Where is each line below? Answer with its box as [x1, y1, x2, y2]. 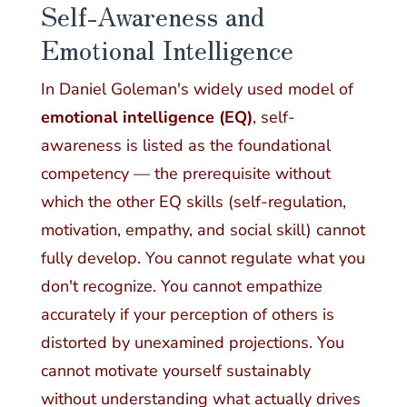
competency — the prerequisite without [40, 163, 331, 185]
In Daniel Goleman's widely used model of [40, 78, 353, 101]
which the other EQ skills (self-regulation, [40, 191, 346, 213]
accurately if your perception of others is [40, 303, 334, 326]
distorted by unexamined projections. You [40, 332, 344, 354]
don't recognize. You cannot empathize [40, 275, 323, 298]
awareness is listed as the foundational [40, 134, 331, 157]
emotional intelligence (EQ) [40, 106, 253, 129]
